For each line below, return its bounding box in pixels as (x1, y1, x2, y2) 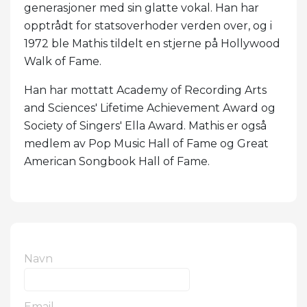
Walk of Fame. (24, 54, 101, 68)
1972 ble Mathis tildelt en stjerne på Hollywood (24, 36, 280, 50)
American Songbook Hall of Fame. (24, 154, 210, 168)
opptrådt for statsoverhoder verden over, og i (24, 19, 272, 32)
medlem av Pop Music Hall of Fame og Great (24, 136, 269, 150)
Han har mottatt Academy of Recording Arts (24, 83, 267, 97)
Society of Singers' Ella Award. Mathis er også (24, 119, 267, 132)
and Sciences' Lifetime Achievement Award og (24, 101, 275, 114)
